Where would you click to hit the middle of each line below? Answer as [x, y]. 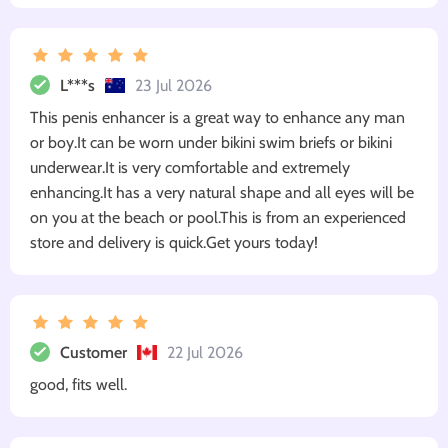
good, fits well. [78, 385]
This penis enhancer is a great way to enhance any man [217, 118]
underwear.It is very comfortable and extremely [190, 168]
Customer [93, 352]
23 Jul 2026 [173, 85]
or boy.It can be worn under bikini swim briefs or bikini [211, 143]
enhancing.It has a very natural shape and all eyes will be [222, 193]
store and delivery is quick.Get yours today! [174, 243]
